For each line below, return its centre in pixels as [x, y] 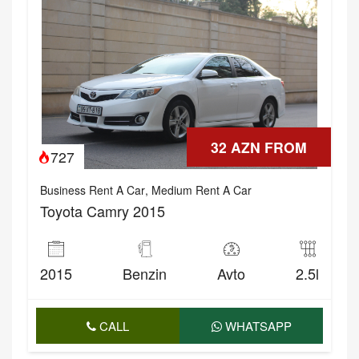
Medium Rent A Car [202, 190]
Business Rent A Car [93, 190]
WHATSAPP [256, 326]
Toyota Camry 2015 [103, 211]
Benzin [145, 274]
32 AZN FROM [259, 147]
